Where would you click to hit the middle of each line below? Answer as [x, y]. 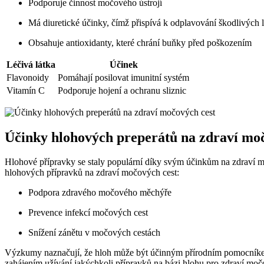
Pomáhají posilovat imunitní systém [123, 77]
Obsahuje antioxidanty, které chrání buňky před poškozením [140, 42]
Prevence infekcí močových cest [88, 213]
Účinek [123, 64]
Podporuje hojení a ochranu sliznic [122, 90]
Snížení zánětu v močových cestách [94, 233]
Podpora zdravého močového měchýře [100, 193]
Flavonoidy [28, 77]
